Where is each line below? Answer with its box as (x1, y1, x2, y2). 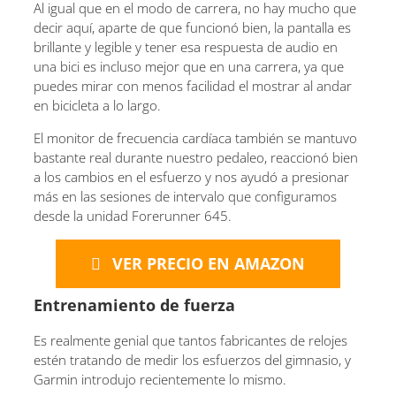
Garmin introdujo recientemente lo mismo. (34, 370, 286, 389)
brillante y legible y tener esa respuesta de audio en (34, 37, 338, 56)
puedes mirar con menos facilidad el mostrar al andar (34, 76, 352, 95)
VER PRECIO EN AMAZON (111, 252, 305, 274)
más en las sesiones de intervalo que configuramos (34, 187, 337, 205)
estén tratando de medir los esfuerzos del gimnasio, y (34, 351, 351, 369)
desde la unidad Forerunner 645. (34, 206, 232, 225)
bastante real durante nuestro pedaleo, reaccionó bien (34, 148, 358, 166)
